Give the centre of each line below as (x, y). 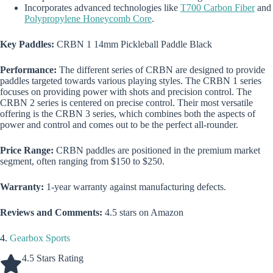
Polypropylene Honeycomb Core (88, 19)
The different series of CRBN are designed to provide (162, 70)
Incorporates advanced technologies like (102, 8)
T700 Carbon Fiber (218, 8)
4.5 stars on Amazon (143, 213)
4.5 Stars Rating (53, 258)
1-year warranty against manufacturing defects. (136, 187)
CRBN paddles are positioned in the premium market (157, 151)
